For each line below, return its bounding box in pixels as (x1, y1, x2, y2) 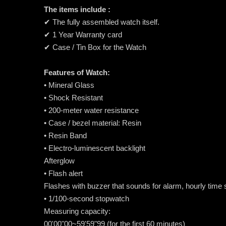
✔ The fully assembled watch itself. (44, 17, 159, 26)
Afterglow (44, 156, 75, 165)
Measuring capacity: (44, 206, 110, 215)
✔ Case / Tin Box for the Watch (44, 42, 146, 51)
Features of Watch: (44, 68, 110, 77)
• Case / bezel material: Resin (44, 118, 141, 127)
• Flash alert (44, 168, 83, 178)
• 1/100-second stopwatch (44, 194, 129, 203)
